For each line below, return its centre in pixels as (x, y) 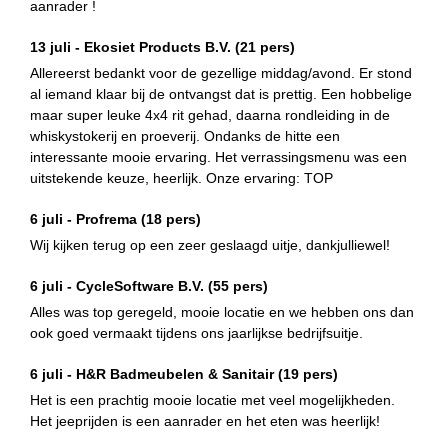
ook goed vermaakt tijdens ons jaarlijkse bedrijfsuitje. (196, 332)
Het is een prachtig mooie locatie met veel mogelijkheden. (212, 399)
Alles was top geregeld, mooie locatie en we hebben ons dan (222, 311)
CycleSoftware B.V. (142, 285)
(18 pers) (171, 218)
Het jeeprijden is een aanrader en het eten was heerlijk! (205, 420)
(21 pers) (265, 46)
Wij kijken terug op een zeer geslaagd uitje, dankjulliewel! (210, 244)
